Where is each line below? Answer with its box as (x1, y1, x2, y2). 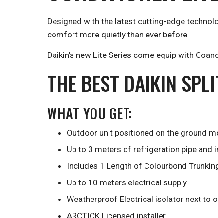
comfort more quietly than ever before (47, 30, 187, 39)
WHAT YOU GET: (47, 103, 132, 123)
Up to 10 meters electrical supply (67, 178, 187, 187)
